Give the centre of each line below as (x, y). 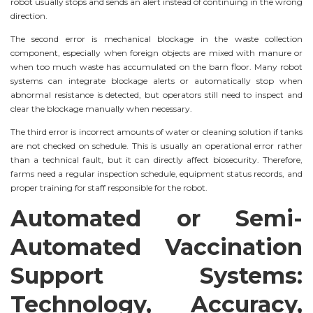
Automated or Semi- (156, 218)
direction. (29, 16)
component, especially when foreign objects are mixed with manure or (156, 53)
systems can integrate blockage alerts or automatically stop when (156, 81)
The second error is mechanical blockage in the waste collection (156, 39)
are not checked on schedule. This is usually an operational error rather (156, 145)
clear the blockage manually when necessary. (101, 109)
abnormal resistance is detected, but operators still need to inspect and (156, 95)
